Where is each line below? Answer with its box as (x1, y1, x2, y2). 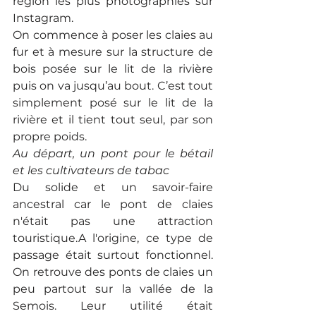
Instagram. (13, 11, 73, 25)
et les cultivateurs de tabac (13, 164, 169, 178)
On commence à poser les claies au (13, 28, 213, 42)
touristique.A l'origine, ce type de (13, 231, 213, 245)
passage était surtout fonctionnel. (13, 248, 213, 262)
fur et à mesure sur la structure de (13, 45, 213, 59)
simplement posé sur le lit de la (13, 96, 213, 110)
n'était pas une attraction (13, 214, 213, 229)
